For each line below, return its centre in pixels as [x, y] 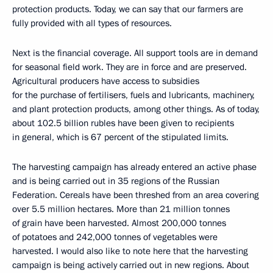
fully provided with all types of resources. [92, 23]
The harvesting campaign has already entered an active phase [134, 167]
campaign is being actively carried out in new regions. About [131, 265]
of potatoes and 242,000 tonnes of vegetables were [115, 237]
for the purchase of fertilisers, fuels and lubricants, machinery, [133, 95]
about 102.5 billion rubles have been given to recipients [123, 123]
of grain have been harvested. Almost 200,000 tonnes [119, 223]
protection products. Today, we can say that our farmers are [128, 9]
